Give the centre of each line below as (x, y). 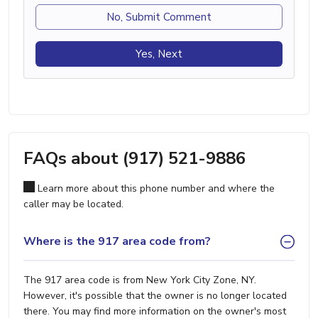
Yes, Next (159, 54)
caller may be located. (73, 204)
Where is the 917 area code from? (117, 242)
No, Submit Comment (159, 17)
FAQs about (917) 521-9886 (135, 158)
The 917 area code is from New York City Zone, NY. (140, 280)
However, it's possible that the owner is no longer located (155, 295)
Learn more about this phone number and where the (155, 188)
